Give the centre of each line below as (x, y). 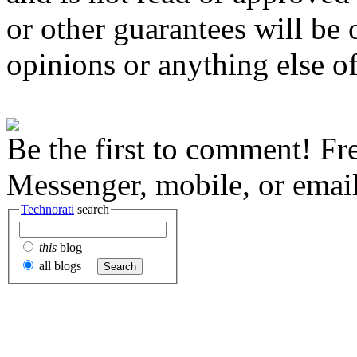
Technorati (47, 210)
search (92, 210)
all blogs (59, 265)
